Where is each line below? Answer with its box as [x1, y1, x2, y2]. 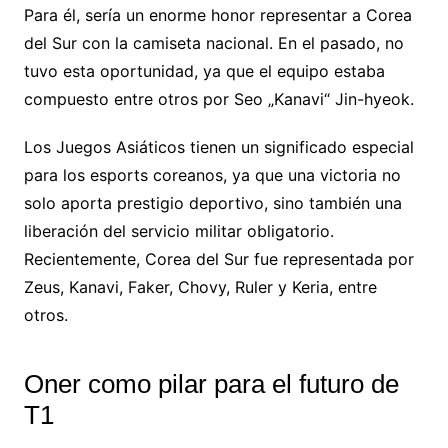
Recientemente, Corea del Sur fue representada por [23, 249, 414, 270]
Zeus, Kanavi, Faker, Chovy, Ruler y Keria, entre [23, 277, 377, 298]
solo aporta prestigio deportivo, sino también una [23, 193, 402, 214]
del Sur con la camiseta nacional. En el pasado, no [23, 33, 404, 54]
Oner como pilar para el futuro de [23, 369, 399, 400]
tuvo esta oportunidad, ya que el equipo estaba [23, 61, 385, 82]
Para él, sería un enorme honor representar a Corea [23, 5, 412, 26]
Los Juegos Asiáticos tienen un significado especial [23, 137, 414, 158]
